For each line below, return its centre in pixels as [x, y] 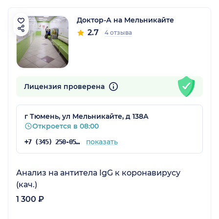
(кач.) [27, 184]
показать [102, 142]
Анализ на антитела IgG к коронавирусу [98, 173]
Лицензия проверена [65, 86]
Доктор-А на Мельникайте [125, 20]
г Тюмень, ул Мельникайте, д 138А [87, 116]
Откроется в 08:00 [66, 126]
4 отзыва [118, 32]
